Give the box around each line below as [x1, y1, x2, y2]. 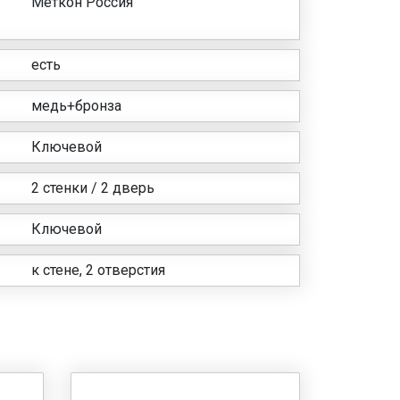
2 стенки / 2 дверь [31, 179, 155, 196]
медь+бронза [31, 96, 122, 114]
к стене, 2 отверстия [31, 261, 166, 279]
